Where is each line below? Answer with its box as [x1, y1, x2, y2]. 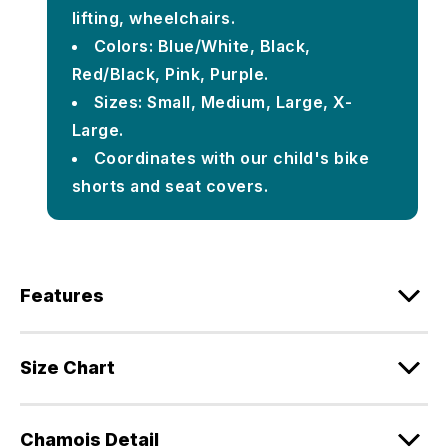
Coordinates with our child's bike [93, 147, 370, 168]
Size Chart [20, 356, 115, 378]
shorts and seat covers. [71, 175, 269, 196]
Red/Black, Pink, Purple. [71, 63, 269, 84]
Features [20, 284, 104, 306]
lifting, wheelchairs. [71, 7, 236, 28]
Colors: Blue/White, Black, [93, 35, 311, 56]
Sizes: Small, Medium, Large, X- [93, 91, 353, 112]
